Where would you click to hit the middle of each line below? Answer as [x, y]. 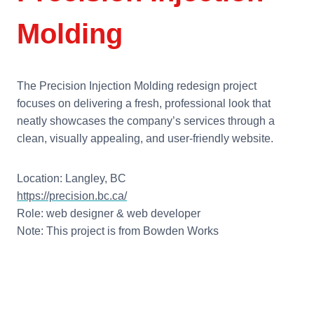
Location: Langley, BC [71, 178]
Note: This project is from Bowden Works [118, 231]
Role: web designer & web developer [109, 213]
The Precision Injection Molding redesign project [137, 86]
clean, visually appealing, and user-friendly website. [145, 138]
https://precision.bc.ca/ [72, 196]
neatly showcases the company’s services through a [146, 121]
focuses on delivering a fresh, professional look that [144, 103]
